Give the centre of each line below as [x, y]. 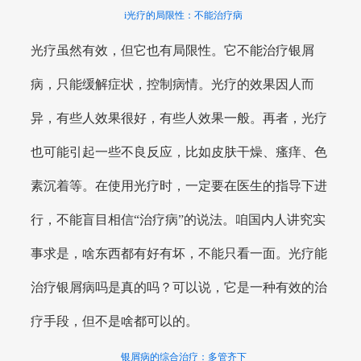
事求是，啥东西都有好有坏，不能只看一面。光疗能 [179, 254]
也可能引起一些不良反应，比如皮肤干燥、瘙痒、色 [179, 152]
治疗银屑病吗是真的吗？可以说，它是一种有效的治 [179, 288]
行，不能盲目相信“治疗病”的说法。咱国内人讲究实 [178, 220]
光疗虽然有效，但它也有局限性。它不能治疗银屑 [173, 51]
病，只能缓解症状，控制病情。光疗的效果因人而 [173, 85]
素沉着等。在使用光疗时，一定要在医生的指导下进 [179, 186]
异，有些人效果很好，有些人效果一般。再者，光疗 [179, 118]
